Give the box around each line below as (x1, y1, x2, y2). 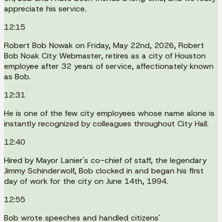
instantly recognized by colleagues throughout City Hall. (4, 118, 209, 129)
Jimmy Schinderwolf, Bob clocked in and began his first (4, 165, 204, 176)
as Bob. (4, 71, 31, 82)
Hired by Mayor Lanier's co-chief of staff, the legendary (4, 155, 207, 166)
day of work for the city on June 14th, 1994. (4, 175, 168, 186)
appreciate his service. (4, 3, 86, 14)
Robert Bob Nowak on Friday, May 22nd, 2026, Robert (4, 40, 204, 51)
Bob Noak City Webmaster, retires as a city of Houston (4, 50, 206, 61)
